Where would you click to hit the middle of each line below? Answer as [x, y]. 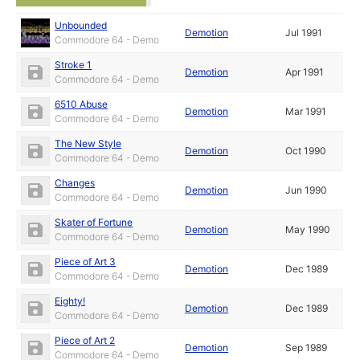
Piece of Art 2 [85, 340]
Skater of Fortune [94, 222]
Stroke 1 [74, 64]
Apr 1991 [305, 72]
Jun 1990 [307, 190]
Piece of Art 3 [86, 261]
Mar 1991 [306, 111]
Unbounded [81, 25]
